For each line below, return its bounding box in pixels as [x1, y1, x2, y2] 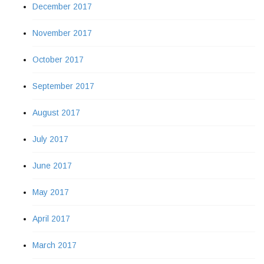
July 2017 [32, 134, 68, 144]
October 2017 [32, 54, 84, 64]
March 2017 [32, 240, 77, 250]
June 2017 [32, 160, 72, 170]
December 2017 [32, 1, 92, 11]
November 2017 [32, 28, 92, 38]
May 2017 [32, 187, 69, 197]
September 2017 [32, 81, 94, 91]
